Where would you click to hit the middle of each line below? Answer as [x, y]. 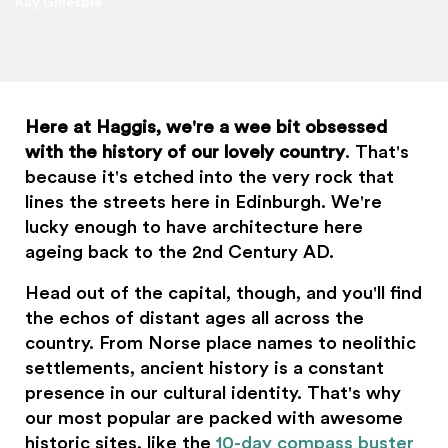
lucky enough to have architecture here [194, 227]
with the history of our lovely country [185, 152]
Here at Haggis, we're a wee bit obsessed [206, 127]
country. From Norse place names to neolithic [221, 343]
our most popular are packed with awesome [214, 418]
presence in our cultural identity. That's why [213, 393]
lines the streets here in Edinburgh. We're [204, 202]
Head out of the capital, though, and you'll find [224, 293]
